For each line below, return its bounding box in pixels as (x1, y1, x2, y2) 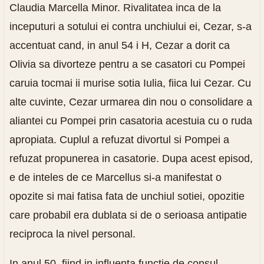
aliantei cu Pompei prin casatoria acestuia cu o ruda (9, 114, 252, 127)
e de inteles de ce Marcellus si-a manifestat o (9, 171, 222, 183)
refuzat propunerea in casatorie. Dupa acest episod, (9, 152, 253, 164)
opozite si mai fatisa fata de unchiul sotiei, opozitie (9, 190, 245, 202)
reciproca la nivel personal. (9, 227, 136, 240)
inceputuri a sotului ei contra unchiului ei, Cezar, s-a (9, 20, 252, 32)
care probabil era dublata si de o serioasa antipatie (9, 209, 247, 221)
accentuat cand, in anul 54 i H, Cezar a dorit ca (9, 39, 230, 51)
